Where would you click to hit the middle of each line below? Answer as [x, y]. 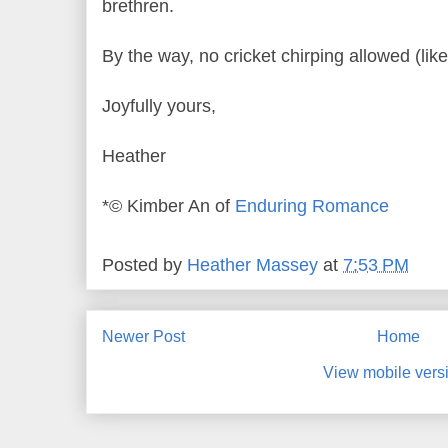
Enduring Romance [312, 205]
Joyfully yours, [159, 105]
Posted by [144, 265]
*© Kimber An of [168, 205]
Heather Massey [252, 265]
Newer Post [143, 337]
